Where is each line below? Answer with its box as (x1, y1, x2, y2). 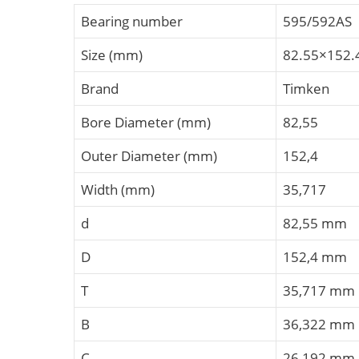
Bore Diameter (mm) (81, 112, 211, 131)
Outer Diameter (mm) (81, 146, 217, 165)
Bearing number (81, 11, 183, 30)
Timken (283, 79, 329, 98)
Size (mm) (81, 45, 143, 64)
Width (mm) (81, 179, 155, 199)
